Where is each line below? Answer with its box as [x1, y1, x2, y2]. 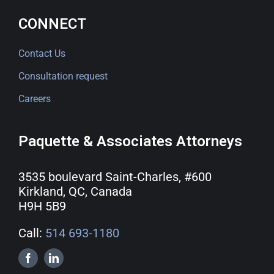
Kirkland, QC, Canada [18, 184, 132, 199]
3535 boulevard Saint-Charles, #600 [18, 169, 212, 184]
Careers [18, 93, 51, 105]
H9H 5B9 [18, 199, 66, 213]
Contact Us [18, 48, 65, 59]
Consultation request [18, 70, 108, 82]
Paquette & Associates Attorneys [18, 133, 242, 150]
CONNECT [18, 15, 86, 32]
